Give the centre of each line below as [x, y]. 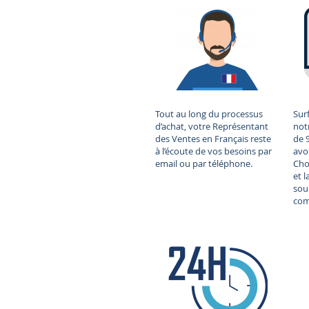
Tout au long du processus [209, 113]
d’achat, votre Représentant [212, 126]
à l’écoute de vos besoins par [213, 151]
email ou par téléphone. [204, 163]
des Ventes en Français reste [213, 138]
